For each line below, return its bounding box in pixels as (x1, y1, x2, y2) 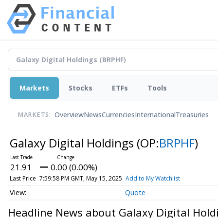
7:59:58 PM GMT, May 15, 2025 (39, 174, 122, 182)
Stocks (69, 83, 92, 92)
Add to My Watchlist (125, 174, 180, 182)
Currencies (102, 110, 135, 120)
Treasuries (176, 110, 209, 120)
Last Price (9, 174, 36, 182)
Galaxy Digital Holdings (9, 134, 137, 151)
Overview (54, 110, 84, 120)
